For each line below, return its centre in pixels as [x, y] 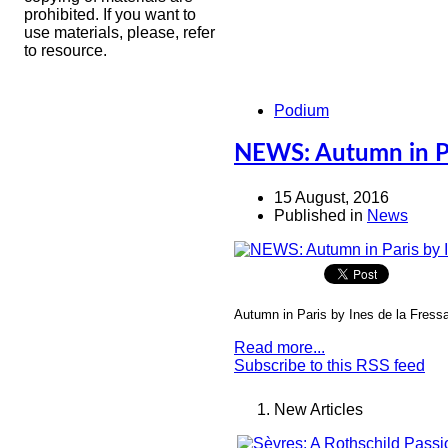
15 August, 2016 [331, 197]
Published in [318, 215]
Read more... [279, 347]
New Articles [318, 409]
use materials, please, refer [119, 32]
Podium [301, 110]
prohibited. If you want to [110, 14]
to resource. [65, 50]
